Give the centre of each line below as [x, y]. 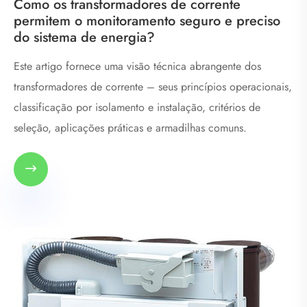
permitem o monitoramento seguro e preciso [147, 21]
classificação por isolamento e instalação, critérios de [137, 107]
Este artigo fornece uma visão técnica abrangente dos [137, 66]
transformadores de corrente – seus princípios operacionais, [153, 86]
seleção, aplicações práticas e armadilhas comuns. [130, 127]
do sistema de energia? [84, 37]
